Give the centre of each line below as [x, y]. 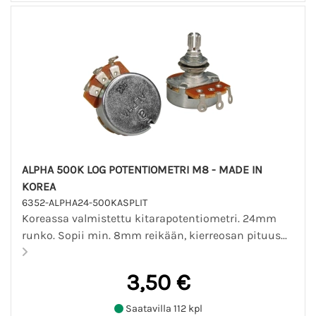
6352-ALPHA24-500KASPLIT [85, 202]
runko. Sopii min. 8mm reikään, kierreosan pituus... [156, 235]
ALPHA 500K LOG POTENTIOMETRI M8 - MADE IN [142, 169]
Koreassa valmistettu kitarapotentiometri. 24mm [149, 218]
